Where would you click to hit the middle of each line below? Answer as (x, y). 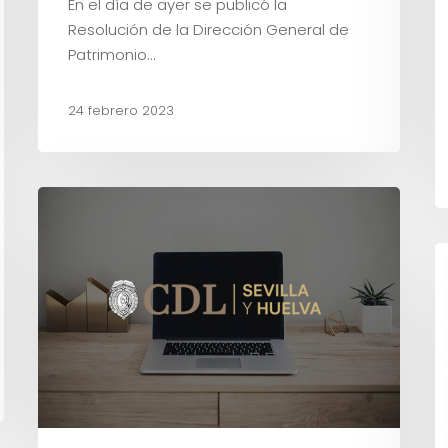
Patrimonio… (111, 55)
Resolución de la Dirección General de (208, 30)
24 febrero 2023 (121, 111)
